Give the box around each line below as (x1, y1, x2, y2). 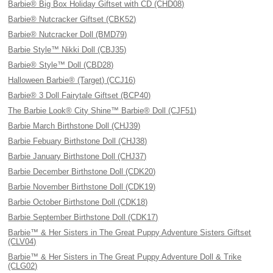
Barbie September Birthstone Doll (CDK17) (8, 213, 158, 222)
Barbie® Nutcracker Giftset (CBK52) (8, 15, 136, 24)
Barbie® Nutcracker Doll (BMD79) (8, 30, 127, 39)
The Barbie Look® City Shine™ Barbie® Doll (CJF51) (8, 106, 197, 115)
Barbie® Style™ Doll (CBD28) (8, 60, 114, 69)
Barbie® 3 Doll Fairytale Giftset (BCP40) (8, 91, 151, 100)
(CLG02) (8, 261, 38, 271)
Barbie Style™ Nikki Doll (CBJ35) (8, 45, 127, 54)
